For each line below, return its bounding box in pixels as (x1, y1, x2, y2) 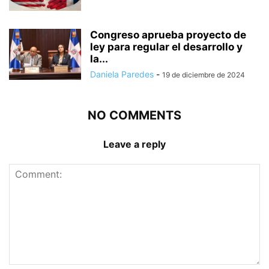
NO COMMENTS (88, 107, 181, 122)
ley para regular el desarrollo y (90, 40, 243, 53)
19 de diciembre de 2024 (162, 70, 245, 79)
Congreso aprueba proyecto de (90, 28, 246, 41)
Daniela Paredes (90, 68, 154, 79)
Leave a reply (103, 138, 166, 150)
